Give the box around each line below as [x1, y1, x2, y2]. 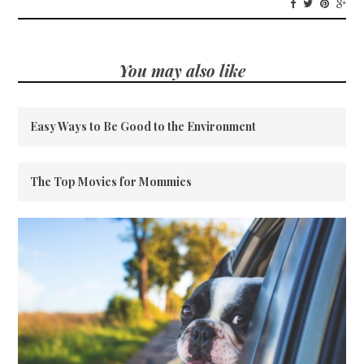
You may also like [119, 59, 245, 81]
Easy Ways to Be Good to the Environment [30, 119, 257, 134]
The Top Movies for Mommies [30, 174, 193, 189]
